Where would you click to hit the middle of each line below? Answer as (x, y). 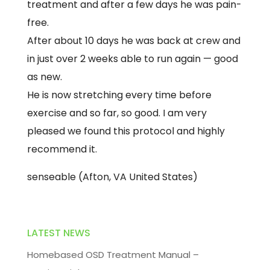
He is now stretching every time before (119, 95)
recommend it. (62, 149)
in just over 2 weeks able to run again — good (132, 59)
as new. (44, 77)
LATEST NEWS (58, 233)
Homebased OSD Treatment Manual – (113, 255)
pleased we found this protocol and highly (126, 131)
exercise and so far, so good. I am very (117, 113)
